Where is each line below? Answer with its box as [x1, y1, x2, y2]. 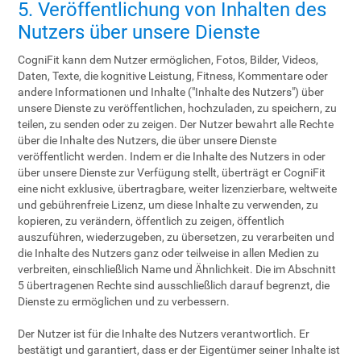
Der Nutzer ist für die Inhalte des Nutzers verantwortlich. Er [18, 327, 310, 340]
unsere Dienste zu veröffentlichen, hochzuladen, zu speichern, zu [18, 102, 338, 114]
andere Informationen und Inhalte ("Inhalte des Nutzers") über [18, 85, 325, 98]
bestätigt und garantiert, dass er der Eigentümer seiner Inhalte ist [18, 343, 341, 356]
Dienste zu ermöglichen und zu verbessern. [18, 295, 230, 308]
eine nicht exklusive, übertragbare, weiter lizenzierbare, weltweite [18, 182, 338, 195]
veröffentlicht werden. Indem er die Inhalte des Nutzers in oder [18, 150, 326, 163]
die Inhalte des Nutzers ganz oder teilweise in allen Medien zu [18, 247, 320, 259]
